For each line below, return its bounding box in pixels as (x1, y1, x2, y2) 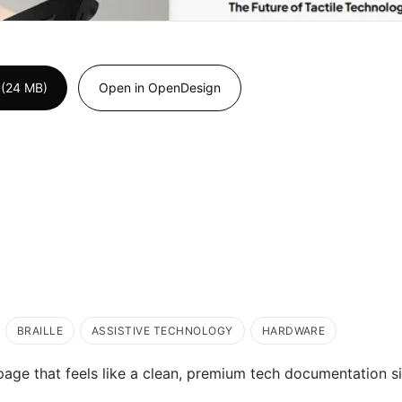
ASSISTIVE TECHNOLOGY (92, 323, 233, 337)
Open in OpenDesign (99, 79, 221, 95)
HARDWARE (261, 323, 326, 337)
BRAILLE (16, 323, 63, 337)
